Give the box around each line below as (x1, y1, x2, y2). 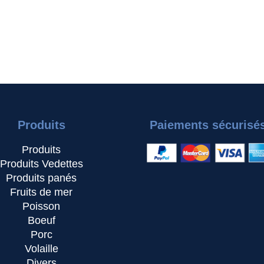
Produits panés (6, 171, 77, 184)
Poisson (22, 200, 61, 212)
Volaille (24, 242, 58, 255)
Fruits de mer (10, 186, 73, 198)
